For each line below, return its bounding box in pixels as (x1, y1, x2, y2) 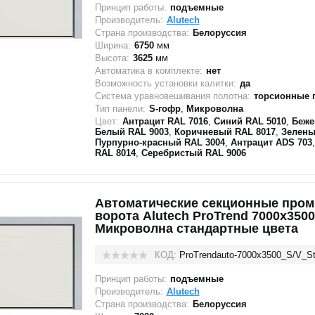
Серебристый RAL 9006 (141, 148, 246, 158)
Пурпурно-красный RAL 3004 (94, 137, 225, 148)
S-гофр (148, 103, 181, 114)
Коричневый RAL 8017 (174, 127, 276, 137)
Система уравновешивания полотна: (94, 91, 250, 101)
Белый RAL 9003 (94, 127, 169, 137)
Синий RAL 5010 (213, 116, 286, 127)
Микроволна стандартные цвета (94, 221, 298, 236)
